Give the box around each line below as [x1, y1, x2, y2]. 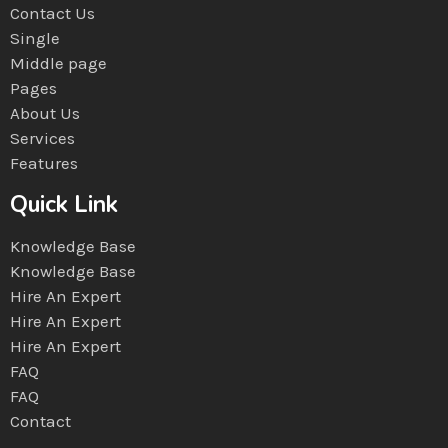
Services [10, 128, 75, 149]
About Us [10, 103, 80, 124]
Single [10, 28, 60, 49]
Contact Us [10, 3, 95, 24]
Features [10, 153, 78, 174]
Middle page [10, 53, 107, 74]
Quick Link [10, 189, 118, 221]
